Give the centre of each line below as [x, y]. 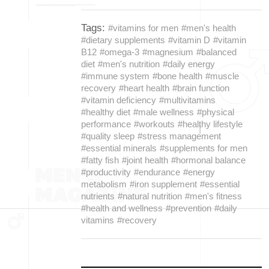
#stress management [179, 136]
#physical [216, 112]
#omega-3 [119, 52]
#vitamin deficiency [119, 100]
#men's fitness [213, 196]
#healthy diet [106, 112]
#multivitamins [187, 100]
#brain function [201, 88]
